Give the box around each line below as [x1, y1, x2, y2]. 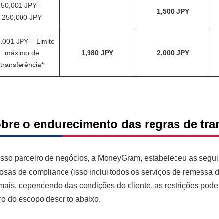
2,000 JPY [157, 49, 190, 57]
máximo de [4, 49, 39, 57]
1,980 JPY [81, 49, 114, 57]
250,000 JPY [2, 13, 42, 21]
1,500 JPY [157, 7, 190, 15]
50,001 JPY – [1, 1, 43, 9]
